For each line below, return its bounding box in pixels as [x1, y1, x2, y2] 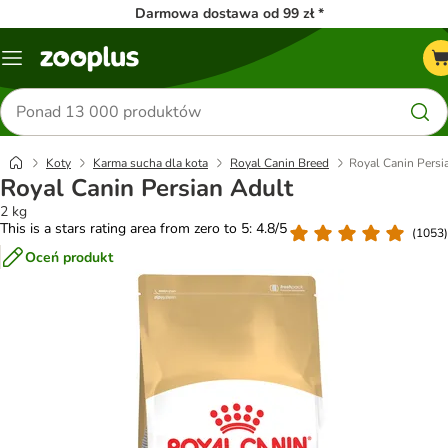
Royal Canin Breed [230, 155, 329, 171]
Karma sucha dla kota [93, 155, 208, 171]
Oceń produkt [25, 247, 113, 267]
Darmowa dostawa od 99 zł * [135, 4, 324, 23]
